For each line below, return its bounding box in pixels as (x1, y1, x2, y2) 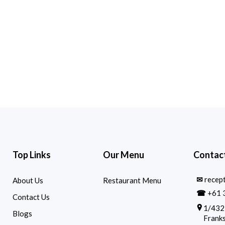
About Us (13, 176, 43, 185)
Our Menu (103, 149, 144, 160)
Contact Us (13, 192, 50, 201)
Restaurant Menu (103, 176, 161, 185)
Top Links (13, 149, 51, 160)
